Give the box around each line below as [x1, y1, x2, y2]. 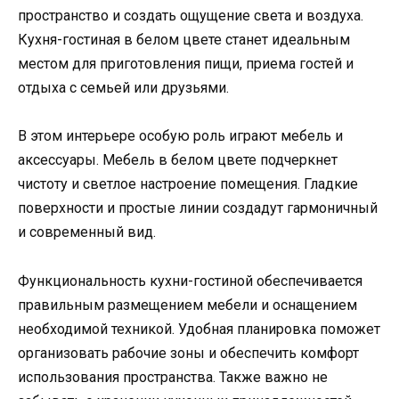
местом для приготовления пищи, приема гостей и [18, 55, 354, 73]
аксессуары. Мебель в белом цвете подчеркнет [18, 151, 338, 169]
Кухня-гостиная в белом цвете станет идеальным [18, 31, 350, 49]
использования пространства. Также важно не [18, 368, 328, 386]
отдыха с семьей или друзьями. [18, 79, 229, 97]
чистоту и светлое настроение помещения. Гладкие [18, 175, 358, 193]
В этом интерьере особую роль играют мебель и [18, 127, 343, 145]
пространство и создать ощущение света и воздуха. [18, 7, 363, 25]
